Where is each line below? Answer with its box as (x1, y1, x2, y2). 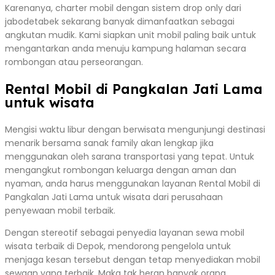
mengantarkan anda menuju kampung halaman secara (5, 42, 246, 55)
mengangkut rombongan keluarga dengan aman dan (5, 163, 236, 176)
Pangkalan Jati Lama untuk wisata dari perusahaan (5, 190, 223, 203)
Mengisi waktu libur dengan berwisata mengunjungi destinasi (5, 123, 265, 136)
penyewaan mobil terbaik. (5, 204, 115, 217)
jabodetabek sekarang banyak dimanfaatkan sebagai (5, 15, 234, 28)
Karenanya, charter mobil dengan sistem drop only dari (5, 1, 241, 14)
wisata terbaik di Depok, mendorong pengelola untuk (5, 239, 231, 252)
